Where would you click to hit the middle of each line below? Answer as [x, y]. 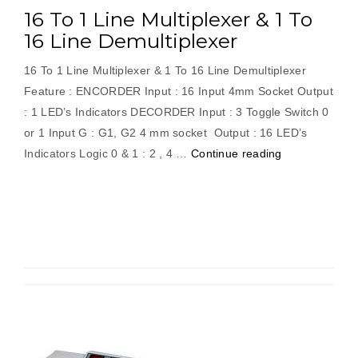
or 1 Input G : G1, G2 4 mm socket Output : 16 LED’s [166, 133]
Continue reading [236, 153]
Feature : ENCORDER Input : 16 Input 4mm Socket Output [179, 91]
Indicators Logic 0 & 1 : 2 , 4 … [107, 153]
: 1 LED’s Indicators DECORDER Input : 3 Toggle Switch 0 [177, 112]
